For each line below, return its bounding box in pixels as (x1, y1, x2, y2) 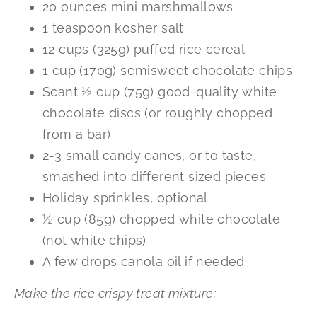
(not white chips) (42, 233, 146, 248)
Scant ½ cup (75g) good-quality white (42, 84, 277, 100)
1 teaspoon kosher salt (42, 21, 184, 36)
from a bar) (42, 127, 111, 142)
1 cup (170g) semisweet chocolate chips (42, 63, 293, 79)
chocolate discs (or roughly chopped (42, 105, 272, 121)
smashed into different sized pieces (42, 169, 266, 185)
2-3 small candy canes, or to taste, (42, 148, 256, 163)
